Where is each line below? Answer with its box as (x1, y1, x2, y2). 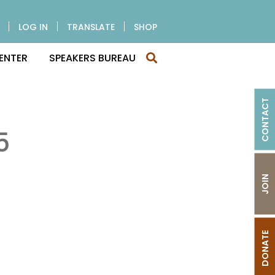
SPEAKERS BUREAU (49, 50, 136, 65)
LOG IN (18, 21, 48, 33)
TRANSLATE (67, 21, 115, 33)
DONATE (258, 230, 271, 266)
